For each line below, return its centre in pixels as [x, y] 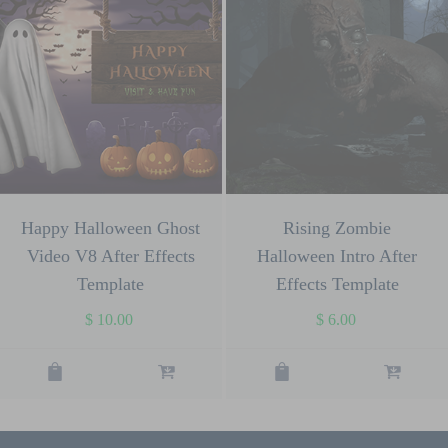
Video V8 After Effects [110, 256]
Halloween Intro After [337, 256]
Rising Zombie [337, 228]
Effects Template [337, 284]
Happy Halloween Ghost [111, 228]
